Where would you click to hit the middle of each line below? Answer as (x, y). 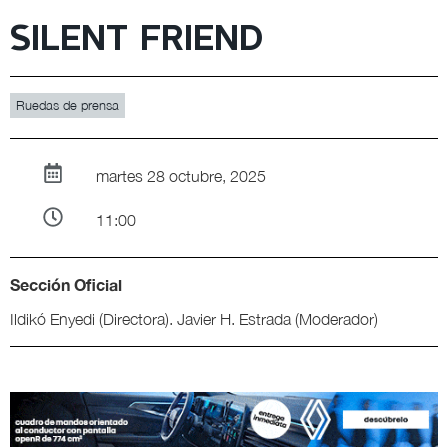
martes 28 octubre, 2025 (180, 176)
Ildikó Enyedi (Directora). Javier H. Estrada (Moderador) (194, 319)
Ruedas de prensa (67, 105)
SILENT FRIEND (136, 40)
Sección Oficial (66, 285)
